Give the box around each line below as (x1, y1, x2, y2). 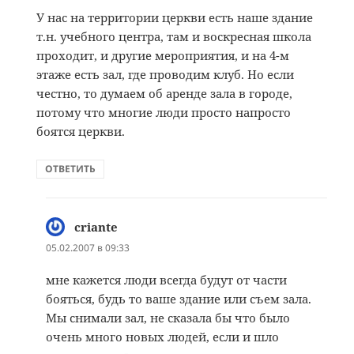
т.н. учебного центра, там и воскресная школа (36, 28, 312, 45)
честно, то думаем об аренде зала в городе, (36, 85, 293, 102)
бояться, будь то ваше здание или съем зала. (46, 291, 312, 307)
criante (74, 219, 119, 235)
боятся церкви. (36, 123, 126, 140)
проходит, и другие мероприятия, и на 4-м (36, 47, 290, 64)
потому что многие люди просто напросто (36, 104, 292, 121)
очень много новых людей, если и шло (46, 329, 280, 345)
